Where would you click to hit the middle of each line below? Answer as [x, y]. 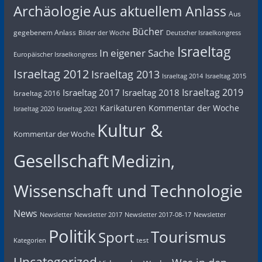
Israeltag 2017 [91, 92]
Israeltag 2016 [37, 93]
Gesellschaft [61, 161]
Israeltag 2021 [77, 108]
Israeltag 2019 [212, 92]
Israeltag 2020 [34, 108]
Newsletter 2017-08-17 [158, 214]
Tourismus [188, 237]
